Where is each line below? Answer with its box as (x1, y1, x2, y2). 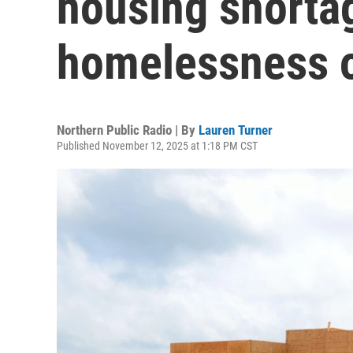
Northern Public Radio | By (57, 122, 199, 138)
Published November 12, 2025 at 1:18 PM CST (57, 139, 258, 152)
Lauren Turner (199, 122, 273, 138)
